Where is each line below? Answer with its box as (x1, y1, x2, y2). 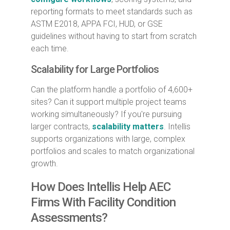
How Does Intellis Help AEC (31, 179, 170, 194)
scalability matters (92, 121, 164, 131)
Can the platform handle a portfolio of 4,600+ (31, 84, 193, 94)
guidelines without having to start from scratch (31, 31, 197, 41)
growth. (31, 158, 58, 168)
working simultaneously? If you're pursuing (31, 109, 182, 119)
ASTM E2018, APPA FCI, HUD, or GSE (31, 18, 163, 29)
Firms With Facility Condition (31, 195, 176, 209)
